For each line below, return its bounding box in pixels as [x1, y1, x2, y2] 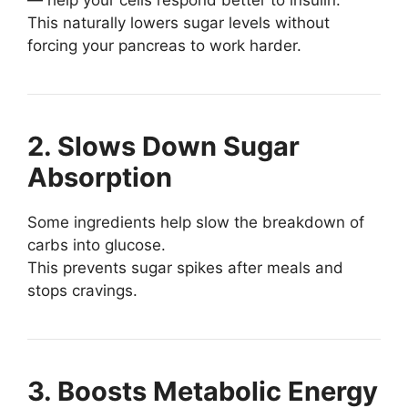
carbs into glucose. [27, 235, 166, 254]
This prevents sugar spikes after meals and [27, 258, 343, 277]
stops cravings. [27, 280, 138, 300]
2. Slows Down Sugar [27, 129, 300, 162]
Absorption [27, 160, 172, 193]
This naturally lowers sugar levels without [27, 13, 330, 32]
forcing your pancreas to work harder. [27, 36, 301, 55]
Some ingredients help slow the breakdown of [27, 212, 364, 231]
